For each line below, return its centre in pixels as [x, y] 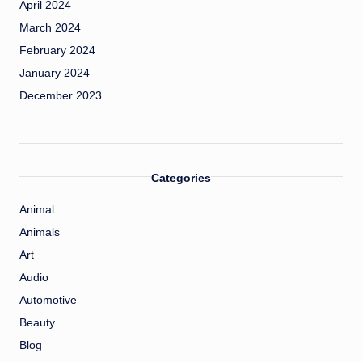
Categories [181, 178]
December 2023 [61, 96]
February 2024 [57, 51]
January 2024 [55, 74]
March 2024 [50, 28]
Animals [40, 233]
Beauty [37, 323]
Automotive [48, 301]
